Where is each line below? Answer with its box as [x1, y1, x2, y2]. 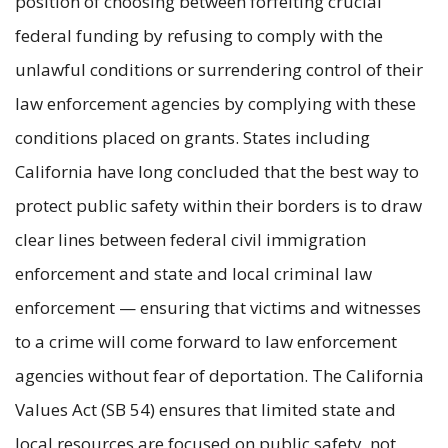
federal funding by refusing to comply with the [15, 24, 383, 48]
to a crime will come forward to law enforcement [15, 330, 397, 354]
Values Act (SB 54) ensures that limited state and [15, 398, 396, 422]
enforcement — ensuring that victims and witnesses [15, 296, 421, 320]
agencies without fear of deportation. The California [15, 364, 424, 388]
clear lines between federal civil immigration [15, 228, 366, 252]
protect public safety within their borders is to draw [15, 194, 422, 218]
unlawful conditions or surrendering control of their [15, 58, 423, 82]
